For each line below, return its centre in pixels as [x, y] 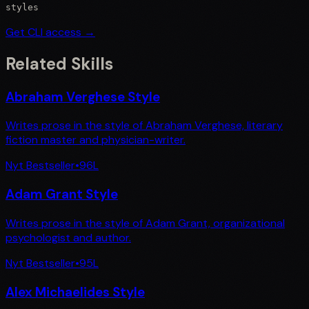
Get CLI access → [50, 32]
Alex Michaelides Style [75, 292]
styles [22, 7]
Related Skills [59, 63]
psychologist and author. [68, 237]
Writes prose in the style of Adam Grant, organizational [145, 223]
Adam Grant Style [62, 195]
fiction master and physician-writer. [96, 140]
